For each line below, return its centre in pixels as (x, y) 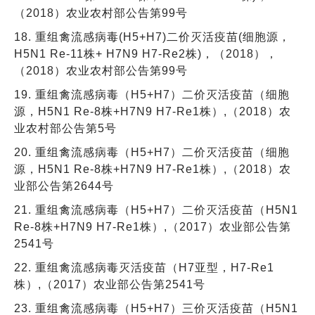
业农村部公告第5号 (65, 128)
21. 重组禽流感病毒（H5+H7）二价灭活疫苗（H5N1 (156, 210)
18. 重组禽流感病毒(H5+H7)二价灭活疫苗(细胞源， (152, 37)
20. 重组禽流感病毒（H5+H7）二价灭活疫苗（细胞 (152, 152)
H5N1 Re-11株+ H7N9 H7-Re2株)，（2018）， (146, 53)
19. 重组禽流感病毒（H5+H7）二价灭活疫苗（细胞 (152, 94)
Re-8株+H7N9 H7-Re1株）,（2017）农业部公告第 (153, 226)
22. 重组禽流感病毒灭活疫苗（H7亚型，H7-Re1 (144, 267)
